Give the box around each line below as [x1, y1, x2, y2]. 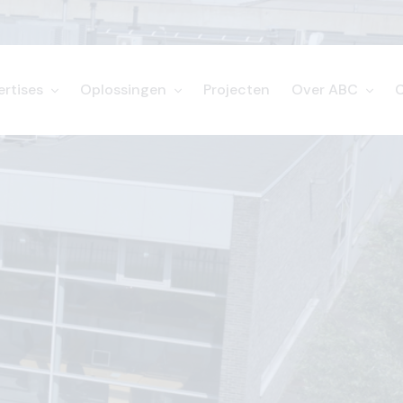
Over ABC [291, 80, 363, 99]
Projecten [203, 80, 271, 99]
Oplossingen [80, 80, 171, 99]
